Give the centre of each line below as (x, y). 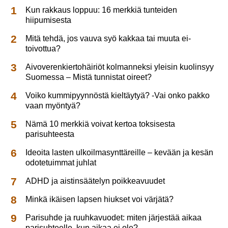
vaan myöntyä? (53, 105)
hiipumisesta (49, 20)
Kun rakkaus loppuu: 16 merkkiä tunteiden (102, 10)
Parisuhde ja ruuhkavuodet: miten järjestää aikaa (114, 217)
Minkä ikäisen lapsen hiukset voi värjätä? (100, 199)
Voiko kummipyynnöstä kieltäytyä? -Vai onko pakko (118, 95)
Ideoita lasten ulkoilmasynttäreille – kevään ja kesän (120, 152)
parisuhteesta (50, 134)
